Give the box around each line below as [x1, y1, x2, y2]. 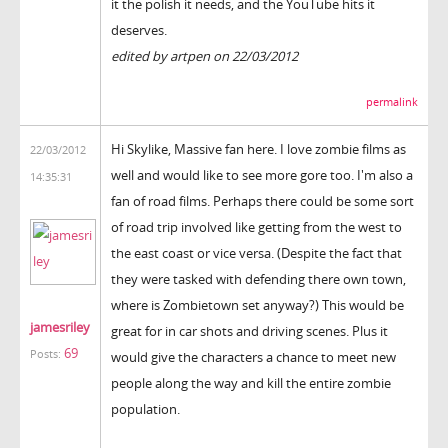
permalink [366, 94, 418, 109]
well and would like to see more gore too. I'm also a [111, 165, 413, 184]
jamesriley [30, 317, 90, 336]
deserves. [111, 20, 167, 39]
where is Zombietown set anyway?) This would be [111, 295, 404, 314]
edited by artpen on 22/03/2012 [111, 46, 298, 65]
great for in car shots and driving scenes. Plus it [111, 321, 388, 340]
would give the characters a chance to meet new [111, 347, 396, 366]
